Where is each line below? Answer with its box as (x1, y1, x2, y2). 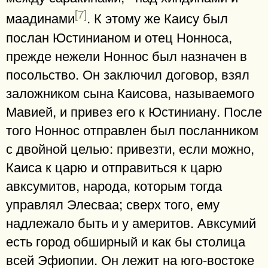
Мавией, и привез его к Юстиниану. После (6, 100, 262, 120)
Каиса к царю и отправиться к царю (6, 156, 223, 176)
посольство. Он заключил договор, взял (6, 63, 249, 83)
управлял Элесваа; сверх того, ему (6, 193, 220, 213)
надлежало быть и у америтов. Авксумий (6, 212, 256, 232)
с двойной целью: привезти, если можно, (6, 138, 254, 157)
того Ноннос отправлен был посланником (6, 119, 258, 139)
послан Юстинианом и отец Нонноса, (6, 26, 232, 46)
